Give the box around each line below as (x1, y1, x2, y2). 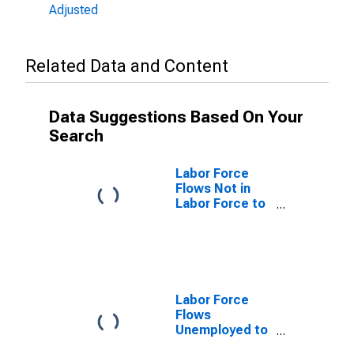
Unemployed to (175, 322, 268, 337)
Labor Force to (175, 196, 265, 211)
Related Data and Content (25, 56, 228, 76)
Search (49, 126, 104, 145)
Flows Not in (175, 181, 250, 196)
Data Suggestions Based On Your (49, 107, 303, 126)
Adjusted (49, 2, 98, 17)
